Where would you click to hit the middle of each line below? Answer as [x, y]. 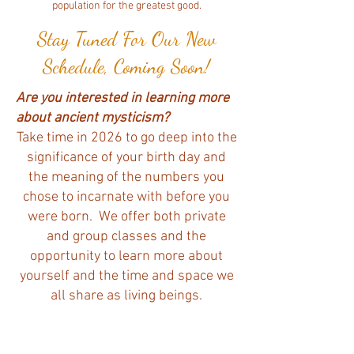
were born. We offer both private [126, 217]
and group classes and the [126, 237]
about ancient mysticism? [92, 119]
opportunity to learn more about [126, 257]
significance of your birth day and [126, 158]
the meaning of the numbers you [126, 178]
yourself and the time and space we [126, 277]
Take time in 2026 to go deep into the [126, 138]
